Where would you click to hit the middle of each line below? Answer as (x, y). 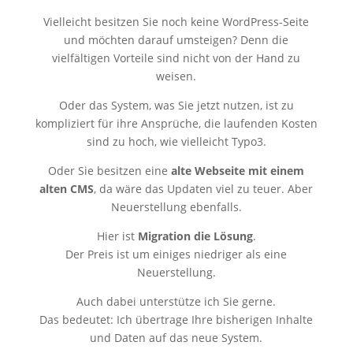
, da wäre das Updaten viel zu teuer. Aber (204, 188)
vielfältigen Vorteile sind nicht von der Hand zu (176, 58)
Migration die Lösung (195, 236)
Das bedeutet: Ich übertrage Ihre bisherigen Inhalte (176, 319)
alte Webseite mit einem (238, 170)
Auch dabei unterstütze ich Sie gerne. (176, 301)
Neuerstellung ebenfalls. (176, 206)
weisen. (176, 76)
